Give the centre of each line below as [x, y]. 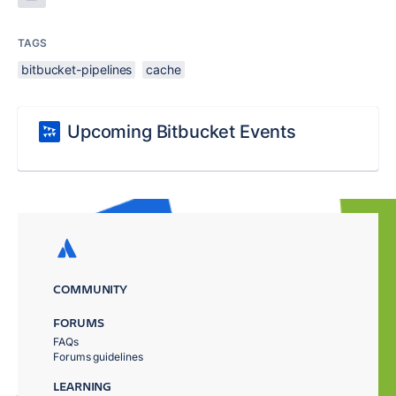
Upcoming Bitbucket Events [182, 132]
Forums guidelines [98, 357]
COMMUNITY [91, 289]
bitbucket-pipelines [77, 69]
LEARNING [83, 386]
